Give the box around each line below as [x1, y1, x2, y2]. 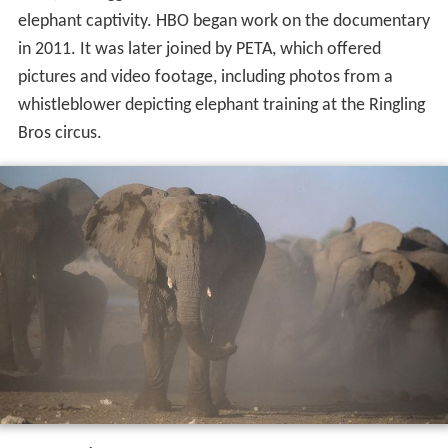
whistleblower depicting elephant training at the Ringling [17, 97, 425, 117]
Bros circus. [17, 125, 102, 145]
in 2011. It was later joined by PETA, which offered [17, 41, 381, 61]
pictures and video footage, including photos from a [17, 69, 393, 89]
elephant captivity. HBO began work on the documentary [17, 13, 430, 33]
